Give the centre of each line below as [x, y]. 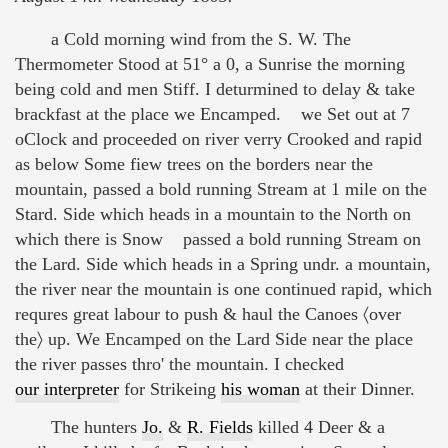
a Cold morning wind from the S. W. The [201, 39]
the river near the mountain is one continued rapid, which [223, 289]
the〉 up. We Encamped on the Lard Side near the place [214, 339]
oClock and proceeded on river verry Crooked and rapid [218, 139]
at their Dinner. [357, 389]
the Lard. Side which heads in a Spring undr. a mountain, [223, 264]
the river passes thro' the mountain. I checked [179, 364]
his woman [260, 389]
